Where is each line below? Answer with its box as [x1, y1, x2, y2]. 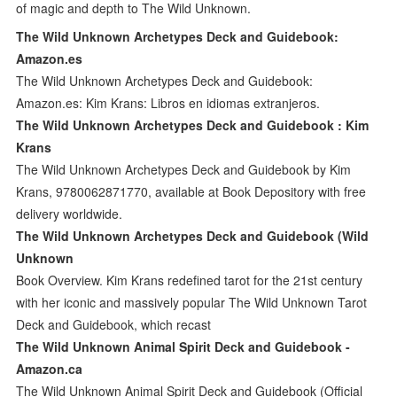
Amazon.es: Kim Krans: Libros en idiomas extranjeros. [16, 93, 321, 112]
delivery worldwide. [16, 204, 123, 222]
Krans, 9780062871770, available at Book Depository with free [16, 182, 367, 200]
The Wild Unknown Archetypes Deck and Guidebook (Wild [16, 226, 370, 245]
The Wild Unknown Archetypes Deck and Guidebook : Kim [16, 115, 370, 134]
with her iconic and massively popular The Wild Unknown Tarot [16, 292, 368, 311]
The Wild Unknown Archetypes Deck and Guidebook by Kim [16, 160, 352, 178]
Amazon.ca [16, 359, 83, 378]
